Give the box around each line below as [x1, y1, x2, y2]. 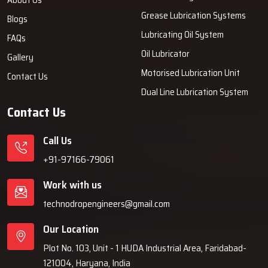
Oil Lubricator [141, 46, 190, 61]
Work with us [43, 176, 102, 193]
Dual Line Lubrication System [141, 84, 248, 99]
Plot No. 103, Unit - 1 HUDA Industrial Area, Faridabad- [43, 240, 246, 255]
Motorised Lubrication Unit [141, 65, 240, 80]
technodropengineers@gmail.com [43, 196, 170, 211]
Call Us [43, 132, 72, 149]
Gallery [7, 50, 33, 65]
